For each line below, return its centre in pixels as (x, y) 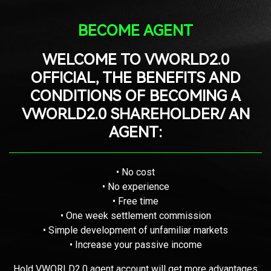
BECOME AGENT (135, 30)
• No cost (135, 172)
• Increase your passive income (135, 244)
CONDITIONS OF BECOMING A (135, 96)
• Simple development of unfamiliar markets (135, 230)
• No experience (135, 186)
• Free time (135, 201)
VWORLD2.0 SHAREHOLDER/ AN (135, 114)
